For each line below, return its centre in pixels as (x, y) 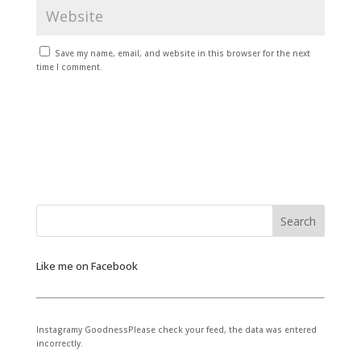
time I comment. (69, 67)
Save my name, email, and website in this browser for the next (182, 53)
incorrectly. (59, 343)
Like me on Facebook (87, 266)
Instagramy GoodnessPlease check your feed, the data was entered (176, 330)
